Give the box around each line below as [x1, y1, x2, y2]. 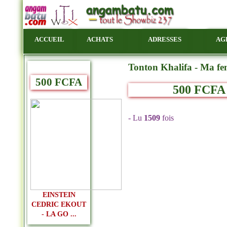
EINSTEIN [42, 191, 75, 199]
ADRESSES [148, 35, 181, 43]
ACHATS [87, 35, 113, 43]
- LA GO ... [41, 210, 77, 218]
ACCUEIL [34, 35, 64, 43]
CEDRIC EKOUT [31, 200, 86, 208]
